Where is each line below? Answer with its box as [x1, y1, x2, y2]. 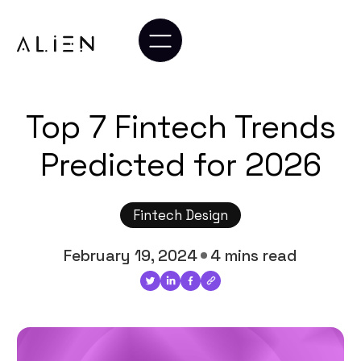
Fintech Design [133, 205, 228, 224]
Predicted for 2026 [39, 144, 322, 185]
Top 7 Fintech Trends [25, 106, 336, 147]
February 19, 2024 [63, 245, 197, 266]
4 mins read [210, 245, 298, 266]
